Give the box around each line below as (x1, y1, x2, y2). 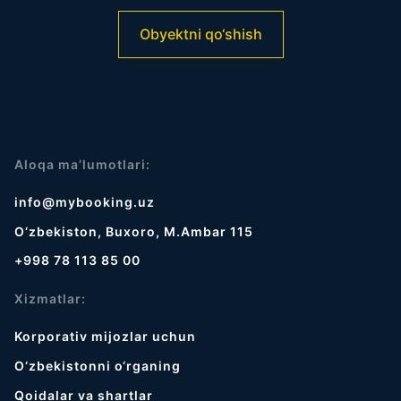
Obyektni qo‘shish (139, 25, 262, 43)
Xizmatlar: (14, 291, 86, 306)
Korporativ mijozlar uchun (14, 328, 196, 344)
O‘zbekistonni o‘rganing (14, 358, 181, 373)
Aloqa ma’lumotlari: (14, 157, 150, 172)
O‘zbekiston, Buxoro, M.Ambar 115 (14, 224, 253, 239)
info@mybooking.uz (14, 194, 155, 209)
